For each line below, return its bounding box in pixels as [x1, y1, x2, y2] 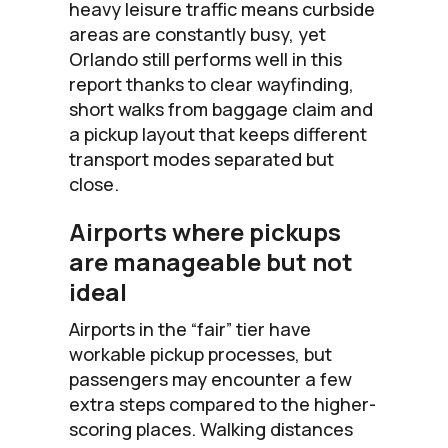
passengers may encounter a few [69, 366, 352, 391]
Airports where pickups [69, 214, 341, 248]
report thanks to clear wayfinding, [69, 71, 354, 96]
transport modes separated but [69, 146, 334, 171]
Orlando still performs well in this [69, 46, 342, 71]
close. [69, 171, 119, 196]
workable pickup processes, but [69, 341, 332, 366]
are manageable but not [69, 244, 353, 278]
